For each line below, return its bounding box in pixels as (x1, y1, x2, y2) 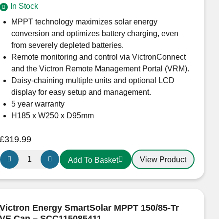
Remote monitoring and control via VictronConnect (11, 52, 186, 61)
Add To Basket (67, 156, 118, 165)
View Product (139, 155, 186, 164)
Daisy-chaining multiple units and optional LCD (11, 76, 175, 85)
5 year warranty (11, 99, 65, 108)
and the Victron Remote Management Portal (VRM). (11, 64, 189, 73)
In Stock (10, 1, 38, 10)
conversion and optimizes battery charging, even (11, 29, 178, 38)
